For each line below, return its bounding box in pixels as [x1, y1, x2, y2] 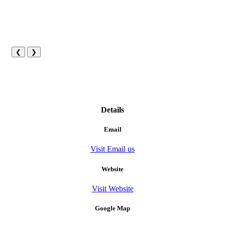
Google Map [95, 204, 130, 212]
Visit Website [91, 184, 134, 193]
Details [101, 105, 124, 115]
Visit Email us [90, 145, 135, 154]
